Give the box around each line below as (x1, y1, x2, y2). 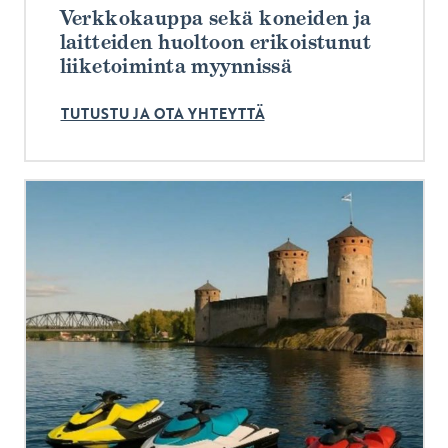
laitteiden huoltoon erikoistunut (59, 28, 372, 55)
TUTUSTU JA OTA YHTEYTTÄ (60, 103, 265, 124)
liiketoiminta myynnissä (59, 52, 293, 79)
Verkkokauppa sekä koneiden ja (59, 4, 372, 31)
